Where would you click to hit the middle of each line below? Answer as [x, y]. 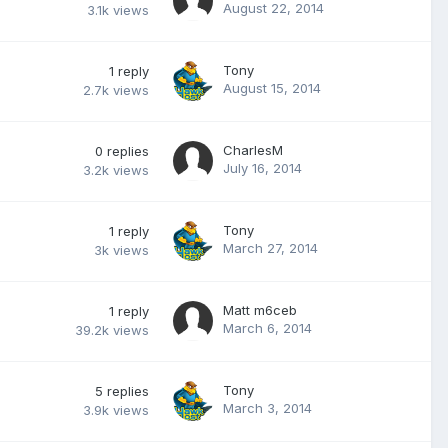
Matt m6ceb [260, 309]
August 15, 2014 [272, 87]
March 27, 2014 [270, 247]
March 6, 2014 [267, 327]
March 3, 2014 [267, 407]
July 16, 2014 [262, 167]
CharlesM [253, 149]
